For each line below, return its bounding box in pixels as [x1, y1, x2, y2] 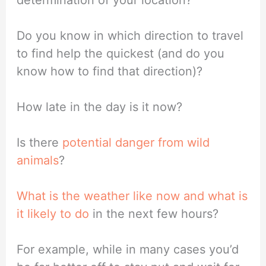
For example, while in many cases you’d [17, 242, 239, 256]
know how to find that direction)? [17, 64, 203, 78]
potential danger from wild [62, 135, 210, 150]
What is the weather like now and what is [17, 188, 248, 203]
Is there [17, 135, 63, 150]
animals [17, 153, 59, 167]
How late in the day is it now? [17, 99, 183, 114]
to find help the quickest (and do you [17, 46, 225, 61]
